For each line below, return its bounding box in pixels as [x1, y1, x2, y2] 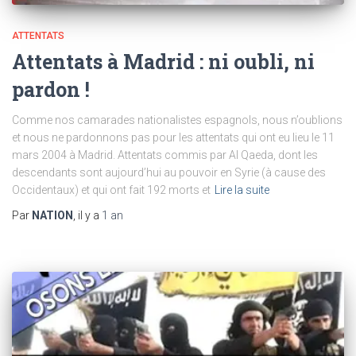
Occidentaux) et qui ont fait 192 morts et [12, 183, 211, 196]
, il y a [73, 208, 102, 222]
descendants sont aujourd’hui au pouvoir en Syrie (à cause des [12, 165, 326, 179]
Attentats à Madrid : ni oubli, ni [12, 48, 315, 75]
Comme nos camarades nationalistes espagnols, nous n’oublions [12, 113, 342, 126]
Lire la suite [215, 183, 269, 196]
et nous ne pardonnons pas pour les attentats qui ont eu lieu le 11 [12, 130, 335, 144]
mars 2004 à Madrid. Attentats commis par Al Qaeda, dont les [12, 148, 318, 161]
